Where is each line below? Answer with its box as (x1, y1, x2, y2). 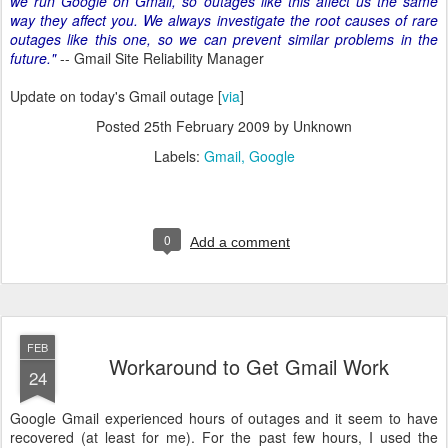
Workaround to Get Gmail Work (109, 352, 389, 381)
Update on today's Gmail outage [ (10, 86, 222, 106)
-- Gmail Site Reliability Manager (56, 48, 264, 68)
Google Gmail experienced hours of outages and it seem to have (10, 408, 438, 428)
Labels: (153, 146, 204, 166)
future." (10, 48, 56, 68)
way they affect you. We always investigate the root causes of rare (10, 10, 438, 30)
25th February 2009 (144, 116, 270, 136)
